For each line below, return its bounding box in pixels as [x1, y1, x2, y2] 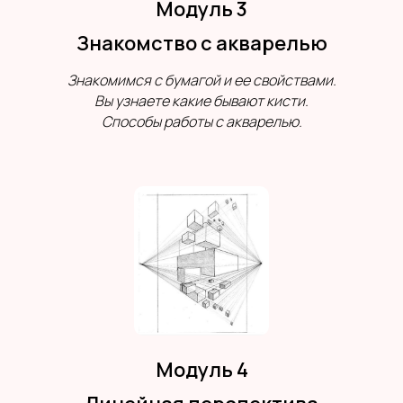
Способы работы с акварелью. [101, 111, 302, 131]
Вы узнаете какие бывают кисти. [94, 90, 309, 111]
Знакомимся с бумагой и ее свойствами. [67, 69, 336, 90]
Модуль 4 [155, 355, 248, 383]
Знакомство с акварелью [76, 29, 327, 57]
